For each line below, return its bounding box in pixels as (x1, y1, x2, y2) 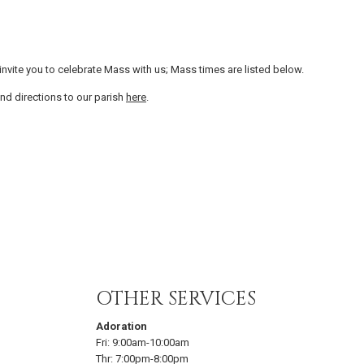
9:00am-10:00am (111, 336, 189, 349)
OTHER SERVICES (95, 286, 256, 313)
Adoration (95, 320, 147, 333)
